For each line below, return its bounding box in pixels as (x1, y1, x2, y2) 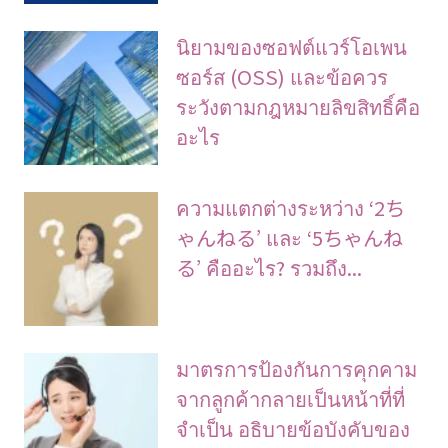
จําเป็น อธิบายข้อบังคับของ (176, 413, 411, 444)
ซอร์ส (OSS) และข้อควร (176, 60, 389, 91)
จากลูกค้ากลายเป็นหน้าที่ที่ (176, 383, 406, 414)
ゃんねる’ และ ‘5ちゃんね (176, 221, 404, 252)
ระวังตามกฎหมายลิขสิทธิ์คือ (176, 90, 421, 121)
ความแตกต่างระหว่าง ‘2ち (176, 191, 406, 222)
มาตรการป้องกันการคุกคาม (176, 353, 418, 384)
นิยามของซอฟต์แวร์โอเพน (176, 30, 408, 61)
